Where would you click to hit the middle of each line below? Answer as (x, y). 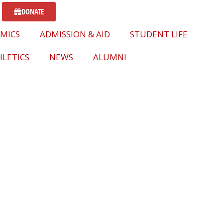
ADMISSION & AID (75, 34)
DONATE (33, 11)
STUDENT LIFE (159, 34)
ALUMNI (110, 57)
